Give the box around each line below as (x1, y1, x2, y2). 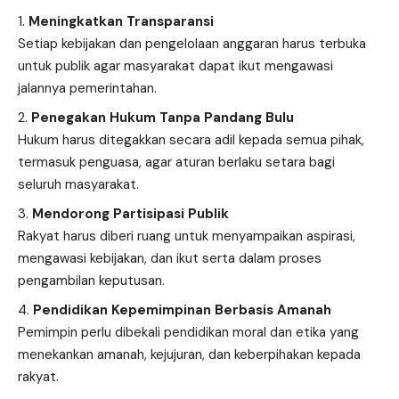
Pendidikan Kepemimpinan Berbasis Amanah (33, 300, 331, 319)
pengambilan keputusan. (18, 271, 165, 289)
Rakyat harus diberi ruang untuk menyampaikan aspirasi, (18, 226, 355, 245)
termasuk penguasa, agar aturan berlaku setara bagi (18, 152, 335, 171)
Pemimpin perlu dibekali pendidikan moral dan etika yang (18, 322, 359, 341)
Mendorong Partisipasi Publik (32, 204, 229, 223)
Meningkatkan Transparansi (28, 12, 214, 30)
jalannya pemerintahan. (18, 78, 157, 97)
